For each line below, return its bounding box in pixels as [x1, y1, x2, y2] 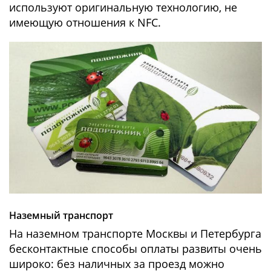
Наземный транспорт [9, 208, 113, 222]
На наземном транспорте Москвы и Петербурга [9, 226, 261, 241]
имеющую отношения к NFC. [9, 15, 161, 30]
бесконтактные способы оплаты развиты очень [9, 241, 262, 256]
